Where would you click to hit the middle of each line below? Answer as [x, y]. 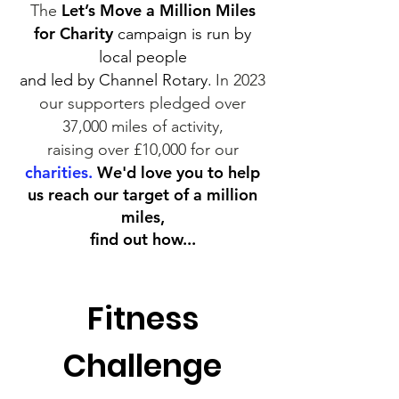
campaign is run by [184, 34]
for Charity [73, 33]
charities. [61, 172]
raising [72, 150]
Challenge [142, 366]
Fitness [142, 318]
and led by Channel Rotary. [116, 80]
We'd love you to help [179, 172]
